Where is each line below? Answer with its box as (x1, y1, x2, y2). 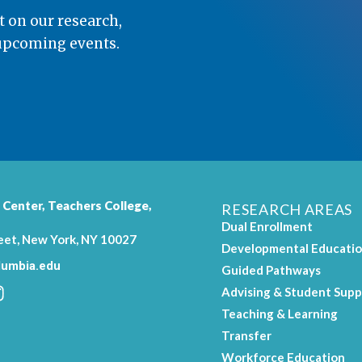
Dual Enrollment (221, 218, 314, 234)
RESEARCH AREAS (221, 200, 353, 219)
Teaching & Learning (221, 305, 339, 321)
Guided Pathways (221, 262, 322, 277)
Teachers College (48, 198, 149, 213)
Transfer (221, 327, 272, 343)
